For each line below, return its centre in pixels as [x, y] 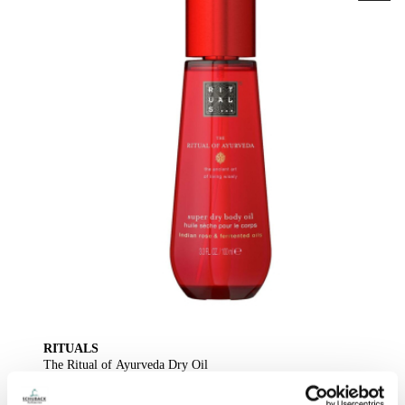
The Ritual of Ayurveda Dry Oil [126, 364]
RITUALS [71, 348]
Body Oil [67, 381]
